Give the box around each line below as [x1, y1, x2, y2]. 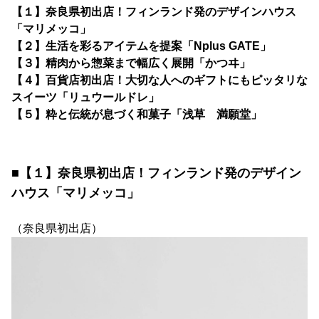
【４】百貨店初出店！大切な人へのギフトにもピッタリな [11, 74, 308, 86]
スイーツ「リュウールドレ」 [11, 91, 159, 103]
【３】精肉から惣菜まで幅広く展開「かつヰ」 [11, 57, 251, 69]
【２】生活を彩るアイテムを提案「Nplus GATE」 [11, 40, 271, 52]
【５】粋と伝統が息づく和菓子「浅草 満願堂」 [11, 108, 262, 120]
